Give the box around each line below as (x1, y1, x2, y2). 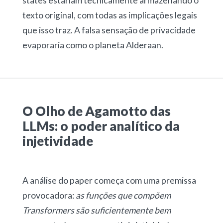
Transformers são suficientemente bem (22, 205, 171, 216)
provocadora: (22, 190, 76, 201)
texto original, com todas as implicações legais (22, 10, 197, 21)
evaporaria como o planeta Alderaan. (22, 40, 163, 51)
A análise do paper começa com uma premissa (22, 175, 196, 186)
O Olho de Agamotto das (22, 103, 171, 119)
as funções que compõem (75, 190, 171, 201)
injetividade (22, 133, 93, 149)
